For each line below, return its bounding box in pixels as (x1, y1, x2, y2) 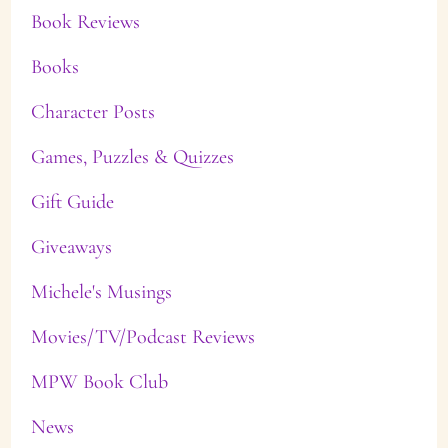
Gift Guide (30, 188, 114, 214)
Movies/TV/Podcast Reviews (30, 323, 255, 349)
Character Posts (30, 98, 155, 124)
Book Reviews (30, 8, 140, 34)
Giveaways (30, 233, 112, 259)
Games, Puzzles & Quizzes (30, 143, 234, 169)
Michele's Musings (30, 278, 172, 304)
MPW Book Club (30, 369, 168, 395)
